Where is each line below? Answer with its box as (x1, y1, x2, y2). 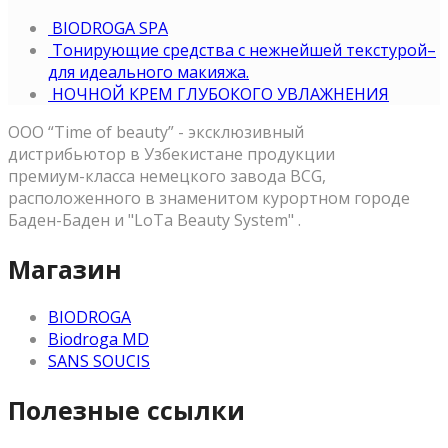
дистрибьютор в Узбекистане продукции (8, 142, 335, 165)
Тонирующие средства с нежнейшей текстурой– (52, 38, 436, 61)
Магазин (8, 251, 122, 286)
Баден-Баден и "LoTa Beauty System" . (8, 208, 301, 231)
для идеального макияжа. (48, 60, 249, 83)
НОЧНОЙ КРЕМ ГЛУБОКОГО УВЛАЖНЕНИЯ (52, 82, 389, 105)
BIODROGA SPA (52, 16, 168, 39)
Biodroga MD (48, 328, 149, 351)
